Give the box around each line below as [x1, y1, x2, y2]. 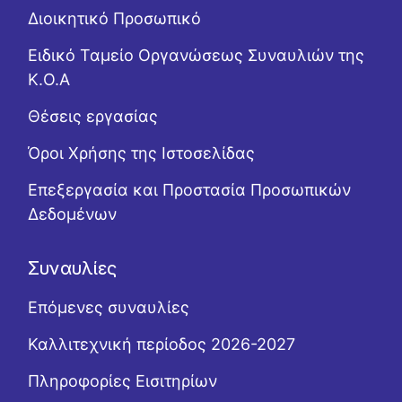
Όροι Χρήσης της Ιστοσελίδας [28, 144, 256, 162]
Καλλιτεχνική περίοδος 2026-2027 [28, 335, 296, 354]
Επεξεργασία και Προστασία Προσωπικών [28, 180, 352, 199]
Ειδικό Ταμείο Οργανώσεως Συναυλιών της [28, 46, 365, 65]
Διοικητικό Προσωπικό [28, 9, 202, 28]
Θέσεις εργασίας [28, 107, 159, 126]
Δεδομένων [28, 205, 118, 223]
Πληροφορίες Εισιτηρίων [28, 371, 218, 390]
